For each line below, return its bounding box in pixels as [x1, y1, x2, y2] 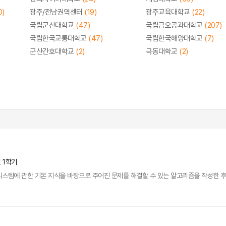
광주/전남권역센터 [30, 8, 84, 17]
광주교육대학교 [146, 8, 192, 17]
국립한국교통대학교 [30, 34, 88, 43]
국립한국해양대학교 [146, 34, 204, 43]
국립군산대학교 [30, 21, 76, 30]
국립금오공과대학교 [146, 21, 204, 30]
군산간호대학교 [30, 47, 76, 56]
